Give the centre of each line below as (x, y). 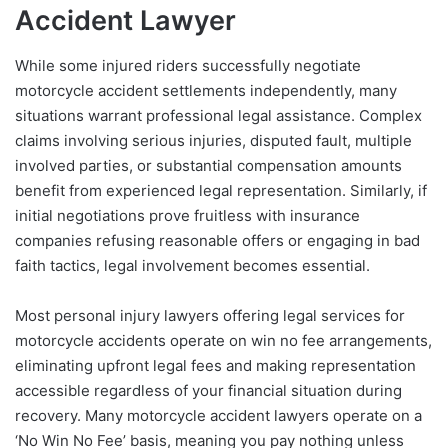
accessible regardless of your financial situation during (208, 390)
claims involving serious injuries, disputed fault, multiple (213, 140)
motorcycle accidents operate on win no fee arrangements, (223, 340)
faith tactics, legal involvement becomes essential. (192, 265)
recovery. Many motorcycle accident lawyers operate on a (218, 415)
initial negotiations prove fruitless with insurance (187, 215)
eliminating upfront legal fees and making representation (215, 365)
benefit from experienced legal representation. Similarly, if (221, 190)
